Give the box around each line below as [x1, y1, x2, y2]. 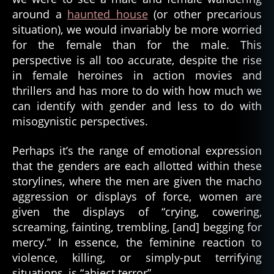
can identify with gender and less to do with [12, 98, 262, 114]
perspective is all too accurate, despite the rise [12, 53, 262, 68]
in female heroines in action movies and [12, 68, 262, 83]
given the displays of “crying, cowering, [12, 204, 262, 219]
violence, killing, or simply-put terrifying [12, 250, 262, 265]
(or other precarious [147, 7, 262, 22]
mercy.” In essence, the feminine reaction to [12, 234, 262, 250]
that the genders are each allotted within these [12, 158, 262, 173]
